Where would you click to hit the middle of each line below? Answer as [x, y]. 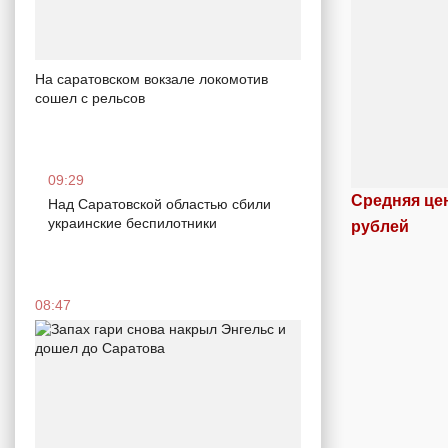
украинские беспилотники [132, 223]
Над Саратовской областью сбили [159, 204]
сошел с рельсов [90, 98]
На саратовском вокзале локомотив [151, 79]
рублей [380, 226]
